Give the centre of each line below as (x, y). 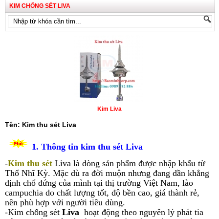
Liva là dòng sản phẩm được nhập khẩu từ (129, 164)
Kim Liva (109, 109)
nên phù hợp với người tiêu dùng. (65, 203)
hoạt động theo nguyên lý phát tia (144, 212)
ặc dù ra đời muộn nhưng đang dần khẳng (135, 173)
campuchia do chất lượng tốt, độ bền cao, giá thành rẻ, (102, 193)
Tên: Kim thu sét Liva (41, 124)
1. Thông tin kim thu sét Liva (87, 146)
